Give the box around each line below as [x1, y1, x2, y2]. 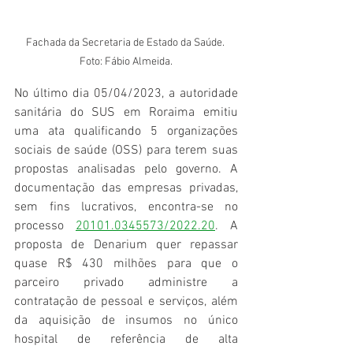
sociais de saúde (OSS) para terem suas [14, 143, 238, 159]
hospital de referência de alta [14, 332, 238, 348]
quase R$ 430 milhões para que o [14, 256, 238, 273]
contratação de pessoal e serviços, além [14, 294, 238, 310]
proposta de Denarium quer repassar [14, 237, 238, 254]
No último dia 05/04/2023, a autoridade [14, 86, 238, 102]
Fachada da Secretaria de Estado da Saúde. [25, 36, 227, 50]
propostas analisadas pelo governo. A [14, 162, 238, 178]
